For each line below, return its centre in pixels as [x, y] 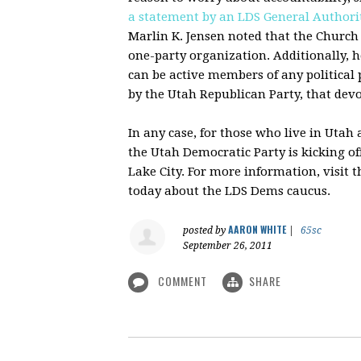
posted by [205, 230]
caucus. [307, 191]
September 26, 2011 [228, 245]
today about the [176, 191]
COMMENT [183, 280]
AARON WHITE [257, 229]
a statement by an [183, 17]
